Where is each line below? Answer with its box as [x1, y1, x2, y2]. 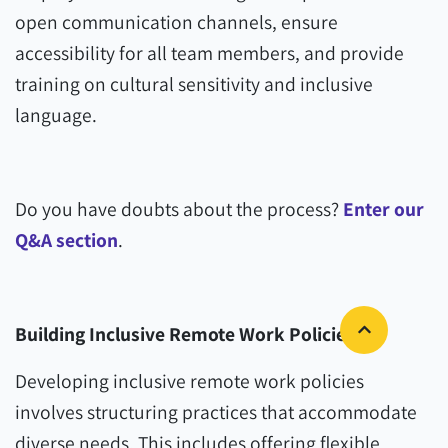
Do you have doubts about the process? [15, 196, 343, 222]
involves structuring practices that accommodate [15, 399, 417, 425]
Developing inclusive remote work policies [15, 368, 364, 394]
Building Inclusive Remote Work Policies [15, 321, 355, 347]
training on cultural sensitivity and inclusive [15, 71, 373, 97]
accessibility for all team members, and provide [15, 40, 404, 66]
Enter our [343, 196, 424, 222]
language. [15, 102, 97, 128]
